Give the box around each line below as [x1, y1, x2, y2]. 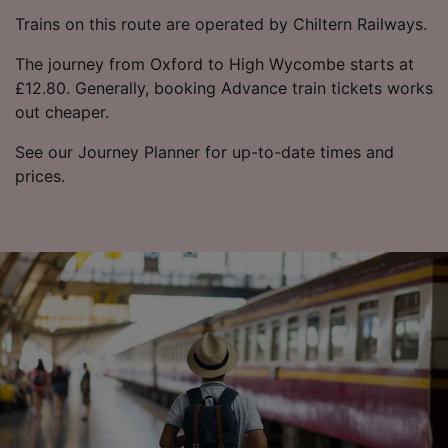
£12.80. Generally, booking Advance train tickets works [15, 77, 433, 98]
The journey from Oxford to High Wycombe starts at [15, 53, 414, 74]
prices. [15, 165, 65, 186]
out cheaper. [15, 101, 109, 122]
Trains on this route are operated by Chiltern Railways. [15, 13, 427, 34]
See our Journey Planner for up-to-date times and [15, 141, 394, 162]
